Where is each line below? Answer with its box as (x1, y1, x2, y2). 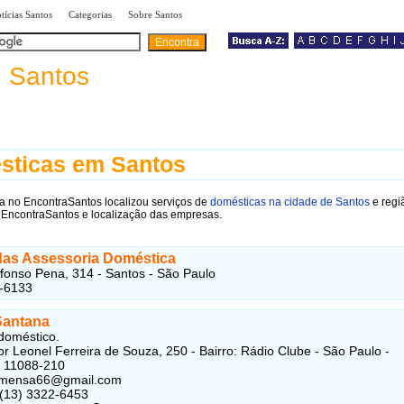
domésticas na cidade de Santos (210, 195, 370, 208)
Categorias (69, 9, 112, 20)
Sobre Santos (128, 9, 182, 20)
